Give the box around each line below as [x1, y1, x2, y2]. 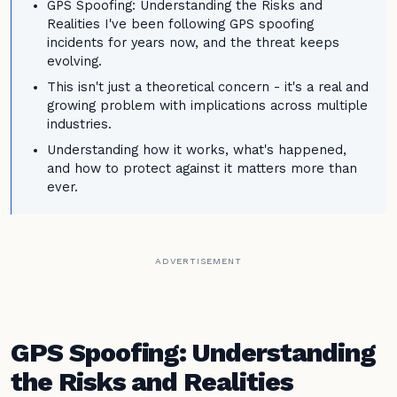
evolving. [47, 54, 102, 69]
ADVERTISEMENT [155, 256, 242, 266]
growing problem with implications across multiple [47, 98, 368, 113]
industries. [47, 117, 112, 132]
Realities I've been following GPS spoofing [47, 17, 314, 32]
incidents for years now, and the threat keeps [47, 35, 339, 51]
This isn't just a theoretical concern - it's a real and [47, 80, 369, 95]
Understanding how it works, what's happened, [47, 143, 346, 158]
